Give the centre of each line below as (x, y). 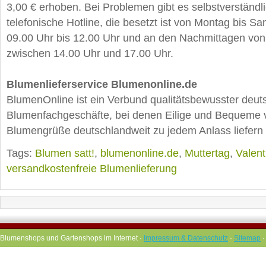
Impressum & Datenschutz (186, 238)
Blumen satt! (65, 153)
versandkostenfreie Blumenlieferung (92, 169)
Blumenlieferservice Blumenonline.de (102, 84)
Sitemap (247, 238)
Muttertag (207, 153)
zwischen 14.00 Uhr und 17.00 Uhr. (90, 53)
